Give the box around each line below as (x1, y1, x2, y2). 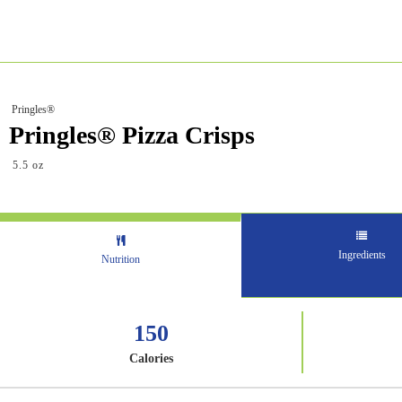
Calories (128, 352, 173, 365)
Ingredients (337, 249, 386, 261)
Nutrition (100, 253, 140, 266)
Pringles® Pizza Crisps (9, 121, 255, 149)
